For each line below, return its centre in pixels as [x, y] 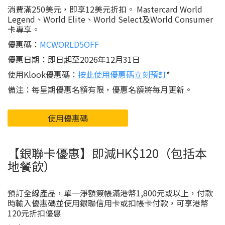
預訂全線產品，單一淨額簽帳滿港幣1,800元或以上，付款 [110, 193]
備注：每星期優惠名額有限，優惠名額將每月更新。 [100, 89]
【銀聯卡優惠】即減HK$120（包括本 [107, 153]
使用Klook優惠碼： [43, 74]
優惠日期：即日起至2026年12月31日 [74, 59]
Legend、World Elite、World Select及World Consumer [110, 19]
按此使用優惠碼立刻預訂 [122, 74]
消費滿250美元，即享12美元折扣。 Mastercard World [105, 9]
